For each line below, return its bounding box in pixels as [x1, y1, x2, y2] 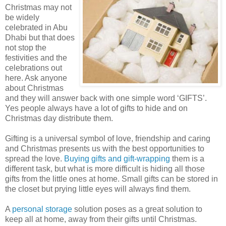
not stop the [5, 43, 46, 52]
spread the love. [5, 154, 64, 163]
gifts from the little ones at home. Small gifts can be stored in [5, 174, 218, 183]
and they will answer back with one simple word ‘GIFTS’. [5, 93, 207, 102]
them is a [170, 154, 204, 163]
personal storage [12, 204, 72, 213]
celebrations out [5, 63, 62, 72]
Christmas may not [5, 3, 72, 12]
